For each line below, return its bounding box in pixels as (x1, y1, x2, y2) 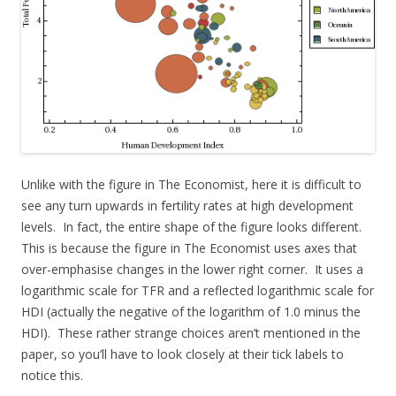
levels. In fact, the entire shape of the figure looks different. (21, 217, 365, 235)
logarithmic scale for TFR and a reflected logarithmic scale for (21, 281, 374, 299)
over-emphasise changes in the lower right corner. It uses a (21, 260, 363, 278)
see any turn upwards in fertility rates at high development (21, 196, 354, 214)
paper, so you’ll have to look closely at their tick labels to (21, 345, 344, 362)
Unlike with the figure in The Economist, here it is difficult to (21, 175, 362, 193)
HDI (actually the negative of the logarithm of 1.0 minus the (21, 302, 361, 320)
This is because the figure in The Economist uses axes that (21, 239, 357, 256)
